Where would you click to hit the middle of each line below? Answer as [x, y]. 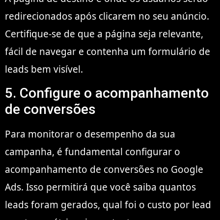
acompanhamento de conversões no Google [104, 170]
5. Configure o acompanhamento [107, 93]
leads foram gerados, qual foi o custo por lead [108, 205]
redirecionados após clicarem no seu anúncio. [107, 16]
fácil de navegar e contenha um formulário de [108, 51]
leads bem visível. [44, 69]
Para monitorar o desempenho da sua [90, 134]
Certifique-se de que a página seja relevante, [104, 34]
